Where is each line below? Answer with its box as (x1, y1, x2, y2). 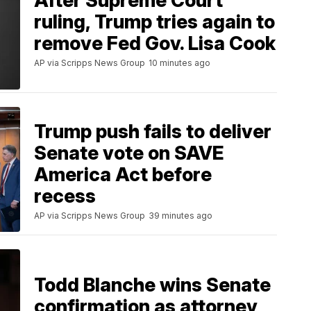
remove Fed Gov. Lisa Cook (34, 31, 276, 55)
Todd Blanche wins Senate (34, 273, 271, 296)
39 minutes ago (149, 210, 212, 221)
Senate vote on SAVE (34, 142, 224, 165)
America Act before (34, 163, 212, 187)
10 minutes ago (149, 57, 210, 68)
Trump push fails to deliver (34, 120, 271, 144)
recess (34, 185, 96, 208)
